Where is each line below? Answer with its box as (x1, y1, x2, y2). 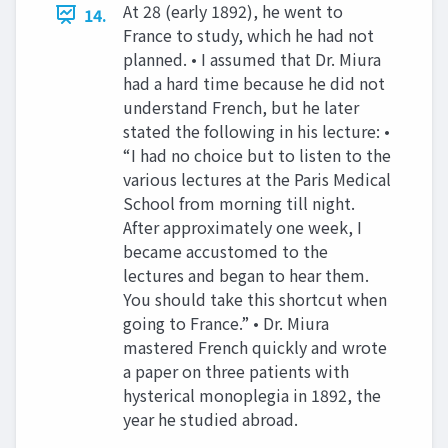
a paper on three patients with (123, 358, 349, 383)
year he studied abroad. (123, 406, 298, 431)
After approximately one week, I (123, 214, 362, 239)
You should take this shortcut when (123, 286, 387, 311)
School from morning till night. (123, 190, 355, 215)
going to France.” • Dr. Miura (123, 310, 329, 335)
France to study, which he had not (123, 22, 374, 47)
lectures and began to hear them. (123, 262, 369, 287)
